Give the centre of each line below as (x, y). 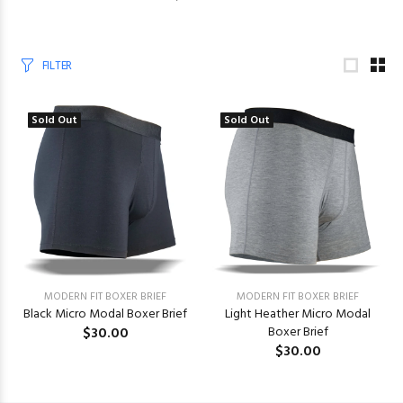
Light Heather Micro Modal (298, 314)
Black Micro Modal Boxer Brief (105, 314)
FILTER (57, 66)
